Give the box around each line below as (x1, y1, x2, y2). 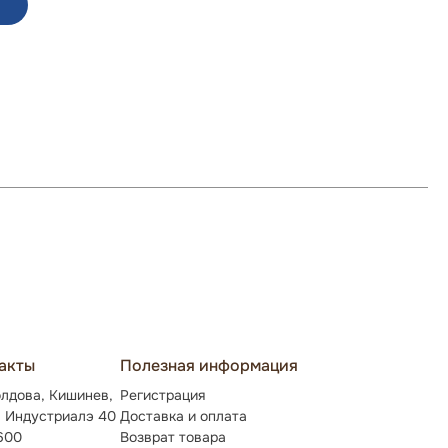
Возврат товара (120, 428, 226, 446)
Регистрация (120, 386, 205, 404)
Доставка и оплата (120, 407, 247, 425)
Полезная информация (120, 355, 298, 376)
